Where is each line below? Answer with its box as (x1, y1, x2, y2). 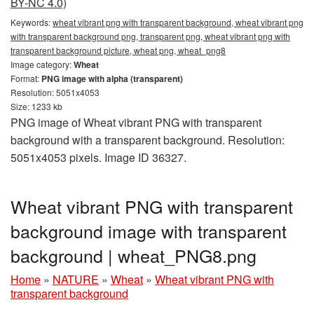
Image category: (11, 57, 74, 70)
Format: (11, 71, 41, 84)
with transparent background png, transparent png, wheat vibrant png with (11, 29, 290, 42)
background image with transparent (11, 217, 287, 243)
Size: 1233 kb (11, 100, 62, 112)
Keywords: (11, 15, 53, 28)
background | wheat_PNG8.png (11, 242, 257, 268)
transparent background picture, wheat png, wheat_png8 (11, 43, 226, 56)
